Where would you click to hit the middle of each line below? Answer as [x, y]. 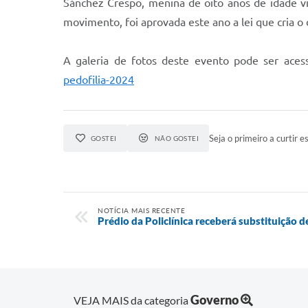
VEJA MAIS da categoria [132, 300]
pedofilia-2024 [99, 80]
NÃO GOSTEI [177, 138]
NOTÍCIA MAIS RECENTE [141, 210]
